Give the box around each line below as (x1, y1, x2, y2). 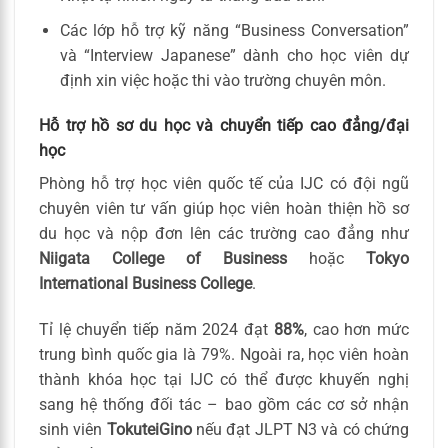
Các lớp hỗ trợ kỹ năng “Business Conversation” (59, 20, 409, 40)
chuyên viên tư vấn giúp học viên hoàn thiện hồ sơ (39, 199, 409, 219)
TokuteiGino (106, 420, 192, 440)
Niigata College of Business (39, 249, 287, 269)
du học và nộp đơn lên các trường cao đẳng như (39, 224, 409, 244)
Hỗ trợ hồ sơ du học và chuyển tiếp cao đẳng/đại (39, 116, 409, 136)
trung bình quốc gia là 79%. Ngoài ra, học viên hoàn (39, 345, 409, 365)
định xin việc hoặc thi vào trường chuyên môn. (59, 70, 386, 90)
